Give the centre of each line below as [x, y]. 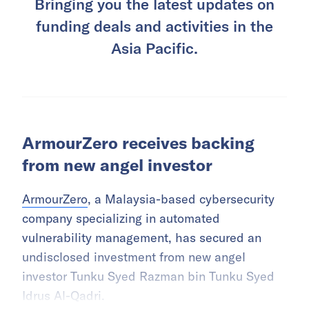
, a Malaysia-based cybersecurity [181, 199]
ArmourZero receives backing [138, 143]
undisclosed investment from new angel [134, 257]
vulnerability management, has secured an [142, 238]
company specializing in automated [121, 219]
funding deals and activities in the [154, 26]
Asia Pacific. [154, 48]
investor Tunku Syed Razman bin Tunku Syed [148, 277]
